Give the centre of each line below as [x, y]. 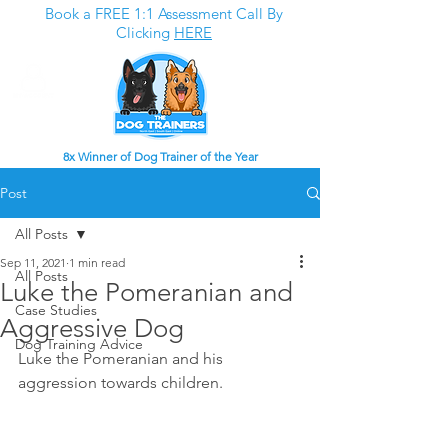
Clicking [145, 32]
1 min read [97, 262]
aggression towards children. [122, 382]
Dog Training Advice [79, 344]
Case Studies [56, 310]
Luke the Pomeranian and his [122, 358]
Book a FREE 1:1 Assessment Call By [164, 13]
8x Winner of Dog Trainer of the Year [160, 156]
